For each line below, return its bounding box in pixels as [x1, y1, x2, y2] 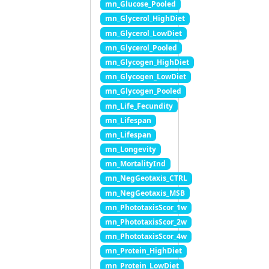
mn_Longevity [104, 144, 156, 155]
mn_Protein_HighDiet [104, 246, 182, 256]
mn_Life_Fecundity [104, 100, 173, 111]
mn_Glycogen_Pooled [104, 86, 181, 97]
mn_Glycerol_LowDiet [104, 28, 182, 38]
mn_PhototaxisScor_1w [104, 202, 187, 213]
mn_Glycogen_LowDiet [104, 71, 186, 82]
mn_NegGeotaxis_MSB [104, 187, 185, 198]
